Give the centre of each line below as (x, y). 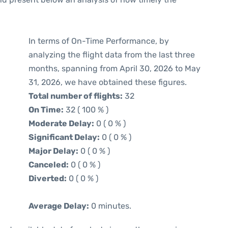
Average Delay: (59, 206)
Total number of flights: (76, 96)
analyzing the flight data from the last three (112, 55)
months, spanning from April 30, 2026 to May (115, 68)
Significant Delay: (64, 137)
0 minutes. (110, 206)
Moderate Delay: (61, 123)
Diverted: (48, 178)
